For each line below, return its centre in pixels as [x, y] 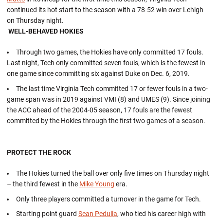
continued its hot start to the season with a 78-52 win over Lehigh [105, 10]
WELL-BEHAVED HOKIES [46, 31]
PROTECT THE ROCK [39, 152]
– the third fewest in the [43, 184]
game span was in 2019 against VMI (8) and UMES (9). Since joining [109, 99]
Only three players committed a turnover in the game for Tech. [109, 199]
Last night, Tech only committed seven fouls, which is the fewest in [106, 63]
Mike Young [97, 184]
